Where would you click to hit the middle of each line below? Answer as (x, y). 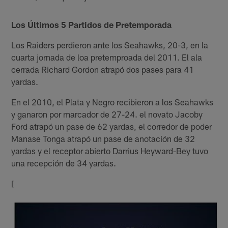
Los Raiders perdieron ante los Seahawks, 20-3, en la (110, 45)
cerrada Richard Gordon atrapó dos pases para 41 (103, 69)
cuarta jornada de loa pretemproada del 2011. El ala (107, 57)
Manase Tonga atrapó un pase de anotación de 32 (103, 139)
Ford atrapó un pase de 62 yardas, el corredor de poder (112, 126)
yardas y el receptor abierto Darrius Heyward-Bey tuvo (110, 151)
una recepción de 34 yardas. (64, 163)
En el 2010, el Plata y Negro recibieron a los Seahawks (112, 102)
